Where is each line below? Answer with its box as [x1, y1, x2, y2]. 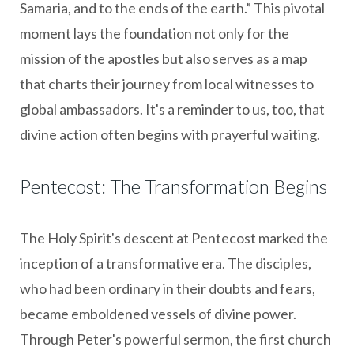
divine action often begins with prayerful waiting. [20, 125, 320, 143]
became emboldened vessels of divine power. [20, 304, 296, 322]
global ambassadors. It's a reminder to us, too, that [20, 100, 325, 118]
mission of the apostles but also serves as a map [20, 49, 307, 67]
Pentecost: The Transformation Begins [20, 174, 327, 198]
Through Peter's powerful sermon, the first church [20, 330, 331, 348]
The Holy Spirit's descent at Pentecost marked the [20, 228, 328, 247]
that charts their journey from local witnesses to [20, 74, 314, 92]
